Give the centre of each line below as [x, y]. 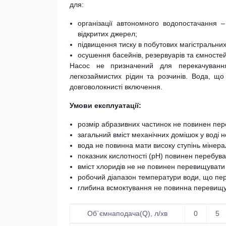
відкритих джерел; [107, 34]
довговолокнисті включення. [116, 87]
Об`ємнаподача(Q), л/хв [127, 213]
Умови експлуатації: [105, 105]
